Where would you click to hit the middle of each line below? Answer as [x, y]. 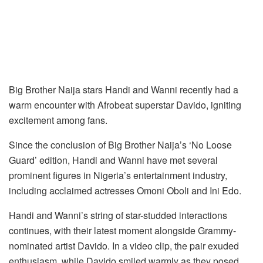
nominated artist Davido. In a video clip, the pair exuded [124, 245]
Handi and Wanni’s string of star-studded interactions [118, 215]
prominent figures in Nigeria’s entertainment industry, [118, 175]
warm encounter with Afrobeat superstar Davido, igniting [125, 104]
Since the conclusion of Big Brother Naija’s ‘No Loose [120, 144]
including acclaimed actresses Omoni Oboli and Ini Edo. [125, 190]
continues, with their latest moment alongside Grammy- [122, 230]
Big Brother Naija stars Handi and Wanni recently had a [124, 89]
